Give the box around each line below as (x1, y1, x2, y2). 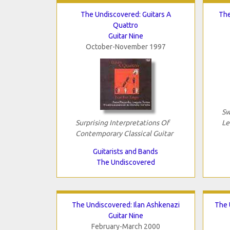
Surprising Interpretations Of (75, 118, 169, 127)
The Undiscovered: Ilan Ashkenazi (71, 200, 180, 209)
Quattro (113, 21, 138, 29)
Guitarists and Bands (93, 147, 158, 156)
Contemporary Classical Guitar (75, 129, 173, 138)
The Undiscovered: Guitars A (80, 10, 171, 18)
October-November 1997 (85, 42, 166, 51)
